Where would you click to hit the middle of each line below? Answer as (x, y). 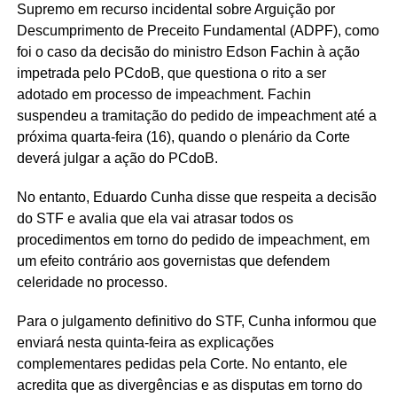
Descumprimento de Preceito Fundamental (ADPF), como (198, 31)
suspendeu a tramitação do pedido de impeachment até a (196, 116)
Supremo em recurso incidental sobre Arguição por (175, 10)
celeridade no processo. (92, 283)
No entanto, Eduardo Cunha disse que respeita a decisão (196, 198)
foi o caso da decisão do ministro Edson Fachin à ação (188, 52)
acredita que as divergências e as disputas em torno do (189, 385)
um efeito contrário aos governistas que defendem (173, 261)
